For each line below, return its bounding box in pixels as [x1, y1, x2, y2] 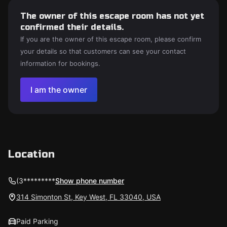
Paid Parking [16, 217, 58, 225]
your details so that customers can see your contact [20, 47, 186, 55]
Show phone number [55, 176, 124, 185]
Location [8, 148, 55, 161]
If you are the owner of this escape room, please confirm [20, 35, 201, 43]
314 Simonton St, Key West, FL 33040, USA [16, 193, 161, 201]
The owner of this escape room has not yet [20, 11, 204, 21]
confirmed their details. [20, 22, 124, 32]
